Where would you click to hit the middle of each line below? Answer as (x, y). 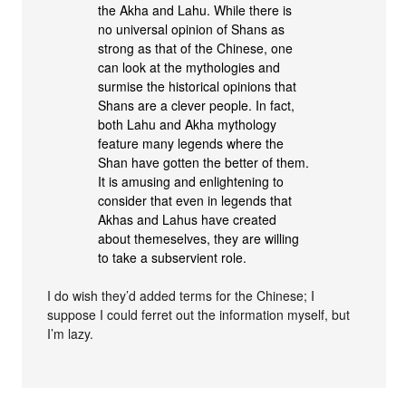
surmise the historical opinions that (198, 86)
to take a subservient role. (173, 257)
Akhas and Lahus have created (188, 219)
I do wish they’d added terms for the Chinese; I (181, 295)
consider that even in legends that (195, 200)
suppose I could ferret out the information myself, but (199, 314)
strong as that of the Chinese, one (196, 48)
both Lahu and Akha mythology (188, 124)
